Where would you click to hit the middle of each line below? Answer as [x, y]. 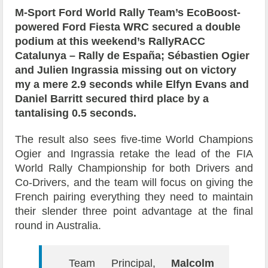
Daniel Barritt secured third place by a [112, 99]
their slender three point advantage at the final [134, 211]
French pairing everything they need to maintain [134, 197]
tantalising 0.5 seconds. [76, 113]
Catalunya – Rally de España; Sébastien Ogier [133, 56]
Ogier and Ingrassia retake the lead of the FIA [134, 154]
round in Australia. [58, 226]
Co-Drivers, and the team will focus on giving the [134, 183]
